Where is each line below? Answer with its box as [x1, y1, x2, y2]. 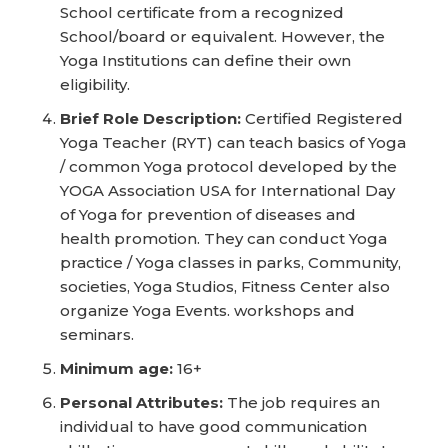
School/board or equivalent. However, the [60, 27, 385, 46]
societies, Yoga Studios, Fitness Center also [60, 277, 390, 296]
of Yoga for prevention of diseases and [60, 205, 356, 224]
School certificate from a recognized [60, 3, 344, 22]
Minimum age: [60, 359, 173, 378]
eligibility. [60, 75, 130, 94]
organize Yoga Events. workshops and [60, 301, 355, 320]
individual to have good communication [60, 417, 367, 436]
